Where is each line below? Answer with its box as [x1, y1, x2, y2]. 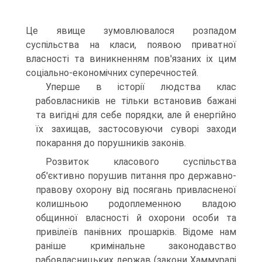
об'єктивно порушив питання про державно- [36, 170, 236, 181]
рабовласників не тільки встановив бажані [36, 95, 236, 106]
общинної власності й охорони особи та [36, 212, 236, 223]
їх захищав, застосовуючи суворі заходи [36, 123, 236, 135]
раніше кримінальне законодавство [36, 240, 236, 251]
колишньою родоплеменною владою [36, 198, 236, 209]
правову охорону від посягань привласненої [36, 184, 236, 195]
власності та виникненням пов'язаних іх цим [26, 53, 236, 64]
